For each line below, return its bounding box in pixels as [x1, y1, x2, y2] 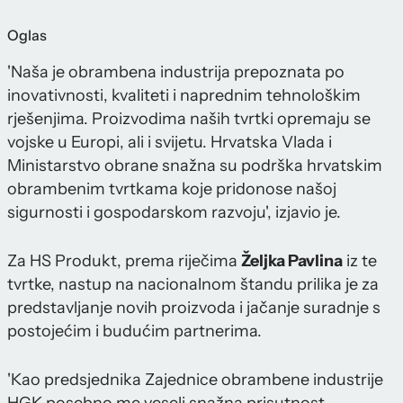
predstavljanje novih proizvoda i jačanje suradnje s [7, 298, 381, 318]
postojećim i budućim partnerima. [7, 321, 262, 342]
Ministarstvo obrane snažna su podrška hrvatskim [7, 156, 382, 176]
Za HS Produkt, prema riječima [7, 251, 241, 272]
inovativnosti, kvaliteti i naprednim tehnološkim [7, 85, 361, 106]
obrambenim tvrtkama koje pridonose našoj [7, 179, 336, 200]
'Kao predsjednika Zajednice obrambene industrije [7, 370, 383, 390]
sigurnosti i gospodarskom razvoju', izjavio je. [7, 202, 341, 223]
